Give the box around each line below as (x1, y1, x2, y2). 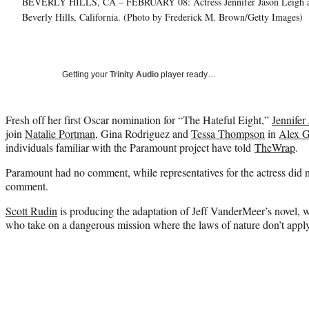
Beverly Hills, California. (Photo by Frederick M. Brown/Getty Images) (22, 10, 303, 23)
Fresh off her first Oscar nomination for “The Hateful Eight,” (6, 112, 272, 127)
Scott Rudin (6, 203, 57, 218)
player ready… (159, 69, 216, 79)
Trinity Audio (110, 69, 159, 79)
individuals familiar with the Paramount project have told (6, 139, 255, 154)
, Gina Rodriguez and (95, 126, 191, 141)
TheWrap (255, 139, 295, 154)
